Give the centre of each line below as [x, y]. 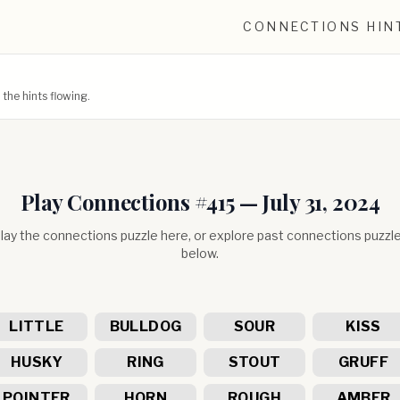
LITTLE [37, 326]
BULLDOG [146, 326]
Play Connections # [113, 202]
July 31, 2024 [321, 202]
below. [200, 253]
